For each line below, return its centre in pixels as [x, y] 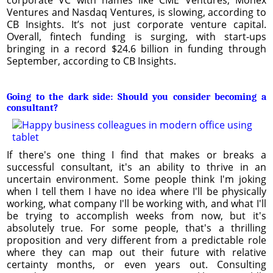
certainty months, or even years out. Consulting [136, 264]
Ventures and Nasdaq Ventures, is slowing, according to [136, 12]
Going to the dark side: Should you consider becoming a [136, 97]
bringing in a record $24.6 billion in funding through [136, 48]
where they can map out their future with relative [136, 252]
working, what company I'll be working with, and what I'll [136, 203]
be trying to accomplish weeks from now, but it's [136, 215]
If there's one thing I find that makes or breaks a [136, 154]
